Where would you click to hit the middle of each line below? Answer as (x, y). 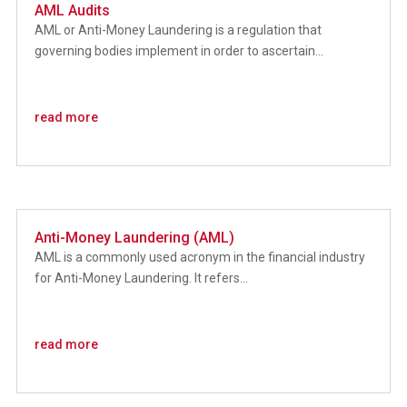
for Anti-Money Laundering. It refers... (141, 278)
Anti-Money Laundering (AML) (134, 238)
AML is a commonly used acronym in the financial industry (199, 258)
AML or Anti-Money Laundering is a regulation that (178, 30)
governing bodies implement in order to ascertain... (179, 50)
